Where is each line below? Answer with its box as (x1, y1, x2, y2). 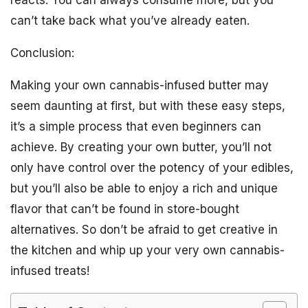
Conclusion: (10, 46, 74, 60)
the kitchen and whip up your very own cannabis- (10, 243, 285, 257)
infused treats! (10, 264, 89, 278)
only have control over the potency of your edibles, (10, 161, 294, 175)
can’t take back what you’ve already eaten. (10, 14, 250, 27)
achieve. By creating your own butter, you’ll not (10, 140, 272, 154)
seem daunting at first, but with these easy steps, (10, 99, 285, 113)
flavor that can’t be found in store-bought (10, 202, 239, 216)
